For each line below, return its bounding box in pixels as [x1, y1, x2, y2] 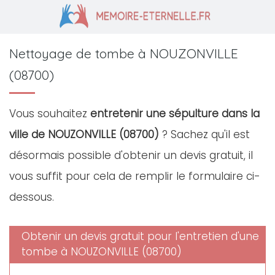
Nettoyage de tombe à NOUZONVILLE [9, 45, 238, 61]
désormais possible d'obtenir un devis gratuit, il [9, 148, 253, 163]
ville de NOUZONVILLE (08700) [9, 127, 159, 142]
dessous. [9, 190, 54, 204]
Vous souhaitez [9, 106, 90, 121]
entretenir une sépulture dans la [90, 106, 260, 121]
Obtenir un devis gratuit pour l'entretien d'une [21, 229, 259, 244]
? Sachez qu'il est [159, 127, 250, 142]
